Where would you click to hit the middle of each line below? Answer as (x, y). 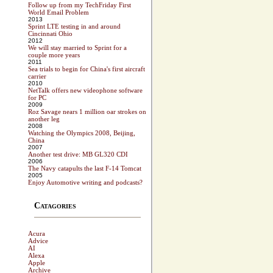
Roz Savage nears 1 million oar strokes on (87, 112)
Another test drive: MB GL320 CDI (78, 154)
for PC (37, 98)
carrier (37, 76)
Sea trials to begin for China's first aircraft (87, 69)
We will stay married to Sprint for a (77, 48)
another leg (44, 119)
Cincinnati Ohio (50, 34)
